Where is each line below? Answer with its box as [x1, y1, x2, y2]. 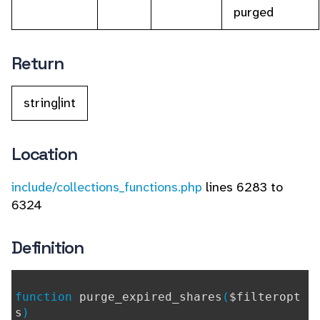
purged [234, 4, 274, 21]
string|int [24, 94, 76, 111]
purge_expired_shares [79, 290, 222, 304]
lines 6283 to [202, 179, 283, 196]
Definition [11, 236, 84, 259]
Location [11, 143, 77, 165]
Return [11, 52, 64, 74]
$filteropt [229, 290, 301, 304]
